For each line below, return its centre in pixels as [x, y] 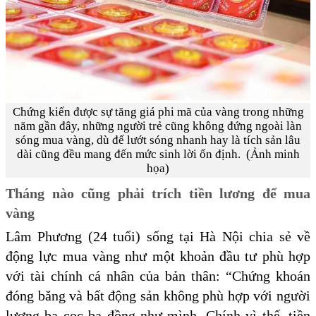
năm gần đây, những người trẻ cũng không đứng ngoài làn [158, 126]
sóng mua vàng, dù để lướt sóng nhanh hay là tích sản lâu [158, 140]
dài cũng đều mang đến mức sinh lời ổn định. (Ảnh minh [158, 154]
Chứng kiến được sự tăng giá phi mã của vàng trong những [158, 111]
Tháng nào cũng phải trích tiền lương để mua [158, 193]
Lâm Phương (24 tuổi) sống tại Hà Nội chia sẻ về [158, 236]
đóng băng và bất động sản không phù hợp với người [158, 295]
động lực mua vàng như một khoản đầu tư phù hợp [158, 256]
